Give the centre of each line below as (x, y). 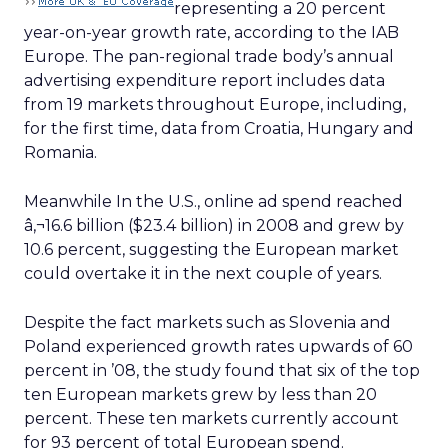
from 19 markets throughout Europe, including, (215, 104)
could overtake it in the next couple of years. (203, 273)
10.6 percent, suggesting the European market (211, 249)
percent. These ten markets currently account (211, 418)
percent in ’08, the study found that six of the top (222, 370)
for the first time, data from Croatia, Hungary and (219, 128)
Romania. (60, 152)
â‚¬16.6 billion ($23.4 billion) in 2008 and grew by (214, 225)
